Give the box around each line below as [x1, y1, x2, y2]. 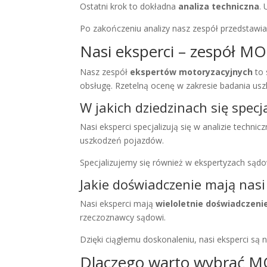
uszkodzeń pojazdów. [80, 135, 164, 147]
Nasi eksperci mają [80, 198, 156, 210]
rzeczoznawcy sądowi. [80, 212, 166, 223]
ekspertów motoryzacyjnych [130, 66, 253, 78]
